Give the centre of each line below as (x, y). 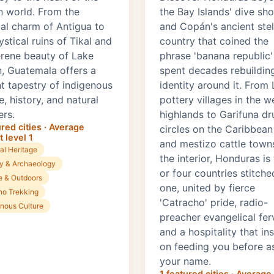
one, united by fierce (207, 188)
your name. (185, 261)
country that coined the (214, 41)
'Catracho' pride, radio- (214, 203)
